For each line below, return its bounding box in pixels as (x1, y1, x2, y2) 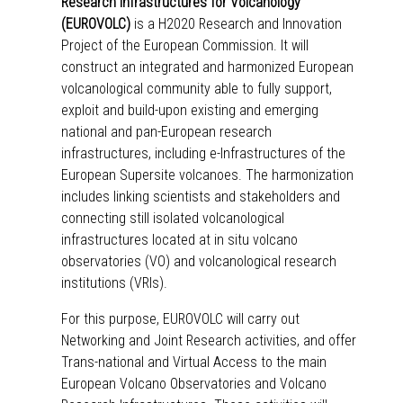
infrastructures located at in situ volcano (61, 230, 298, 248)
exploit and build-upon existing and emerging (61, 101, 318, 119)
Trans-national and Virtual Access (61, 353, 257, 371)
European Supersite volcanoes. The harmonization (61, 166, 354, 184)
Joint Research (154, 331, 241, 349)
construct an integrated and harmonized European (61, 58, 354, 76)
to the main (257, 353, 327, 371)
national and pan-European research (61, 122, 272, 140)
